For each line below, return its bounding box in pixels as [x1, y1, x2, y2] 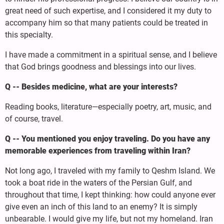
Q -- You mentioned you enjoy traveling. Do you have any [5, 133, 210, 143]
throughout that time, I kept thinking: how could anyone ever [5, 189, 215, 199]
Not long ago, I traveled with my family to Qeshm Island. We [5, 165, 215, 175]
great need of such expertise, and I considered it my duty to [5, 5, 211, 15]
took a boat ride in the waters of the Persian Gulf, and [5, 177, 192, 187]
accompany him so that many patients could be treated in [5, 17, 208, 27]
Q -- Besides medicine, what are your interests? [5, 81, 177, 91]
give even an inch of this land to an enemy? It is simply [5, 201, 197, 211]
